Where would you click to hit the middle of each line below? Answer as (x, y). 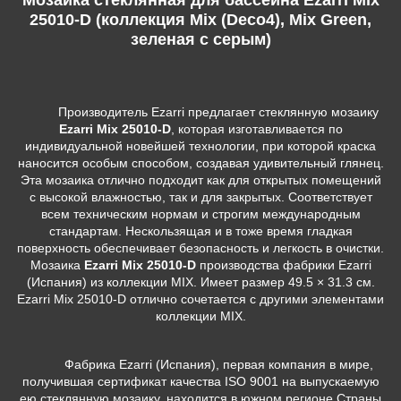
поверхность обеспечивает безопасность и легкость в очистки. (200, 248)
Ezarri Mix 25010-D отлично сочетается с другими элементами (200, 299)
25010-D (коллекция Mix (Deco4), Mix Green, (200, 19)
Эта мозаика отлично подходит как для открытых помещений (200, 180)
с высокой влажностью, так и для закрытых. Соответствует (200, 197)
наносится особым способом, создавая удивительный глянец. (200, 163)
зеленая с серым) (200, 39)
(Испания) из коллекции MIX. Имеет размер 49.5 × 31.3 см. (200, 282)
